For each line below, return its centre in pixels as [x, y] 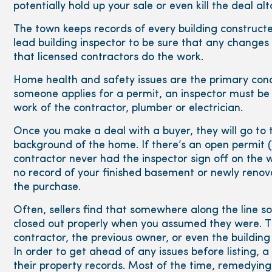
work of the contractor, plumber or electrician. [128, 109]
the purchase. [47, 188]
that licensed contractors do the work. [108, 58]
